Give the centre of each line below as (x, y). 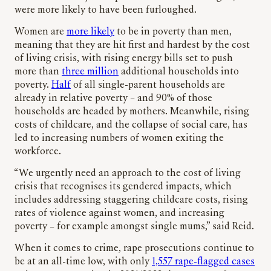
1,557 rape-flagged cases (203, 262)
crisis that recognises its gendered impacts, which (123, 187)
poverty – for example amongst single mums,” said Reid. (135, 227)
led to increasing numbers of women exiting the (119, 138)
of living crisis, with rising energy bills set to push (124, 58)
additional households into (179, 72)
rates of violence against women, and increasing (119, 213)
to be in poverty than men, (173, 32)
